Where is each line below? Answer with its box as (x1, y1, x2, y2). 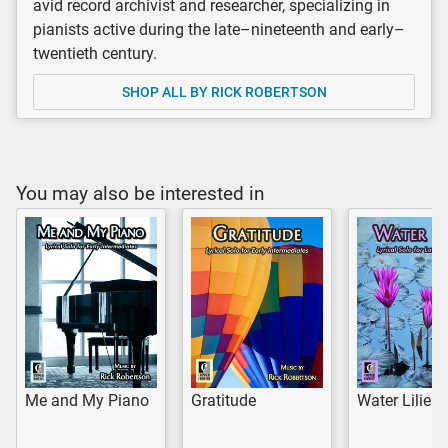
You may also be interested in (16, 181, 264, 205)
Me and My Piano (25, 390, 149, 410)
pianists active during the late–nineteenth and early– (33, 19, 405, 39)
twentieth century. (33, 43, 157, 63)
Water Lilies (357, 390, 439, 410)
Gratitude (191, 390, 256, 410)
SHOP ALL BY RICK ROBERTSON (121, 83, 327, 100)
